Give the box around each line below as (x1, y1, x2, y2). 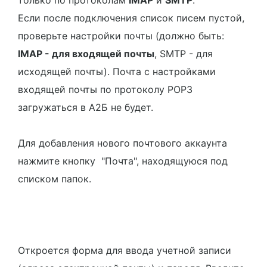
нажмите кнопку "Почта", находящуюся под (18, 155, 228, 167)
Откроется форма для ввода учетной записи (18, 244, 231, 256)
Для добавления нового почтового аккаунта (18, 137, 227, 149)
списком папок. (18, 173, 91, 185)
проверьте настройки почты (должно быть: (18, 30, 224, 42)
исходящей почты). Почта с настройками (18, 66, 216, 77)
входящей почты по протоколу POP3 (18, 83, 193, 95)
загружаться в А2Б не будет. (18, 101, 153, 113)
